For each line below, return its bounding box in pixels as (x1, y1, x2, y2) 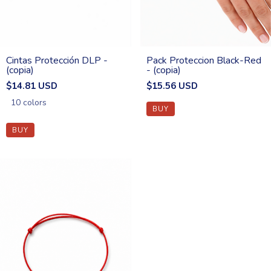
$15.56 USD (146, 80, 198, 93)
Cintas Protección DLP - (6, 54, 108, 68)
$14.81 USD (6, 80, 57, 93)
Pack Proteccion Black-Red (146, 54, 261, 68)
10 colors (11, 97, 47, 109)
